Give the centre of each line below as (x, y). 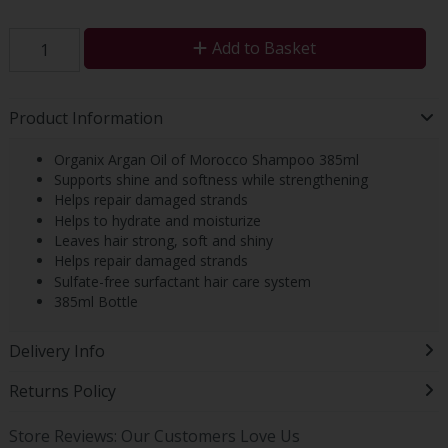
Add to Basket (264, 47)
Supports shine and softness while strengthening (210, 179)
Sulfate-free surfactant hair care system (182, 281)
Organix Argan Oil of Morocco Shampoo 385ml (206, 159)
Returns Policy (62, 391)
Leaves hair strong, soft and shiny (163, 241)
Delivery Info (56, 351)
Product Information (85, 118)
